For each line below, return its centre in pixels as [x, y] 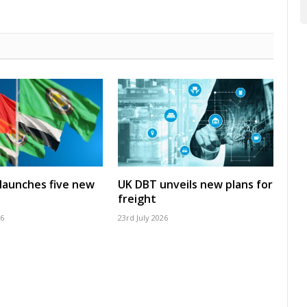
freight [137, 198]
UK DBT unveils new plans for [195, 184]
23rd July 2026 [143, 217]
